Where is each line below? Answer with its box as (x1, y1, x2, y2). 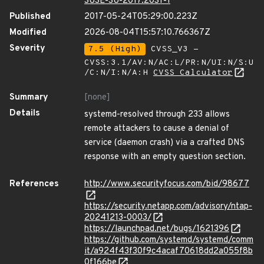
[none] (84, 92, 110, 103)
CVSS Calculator (153, 68, 233, 78)
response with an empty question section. (84, 151, 246, 163)
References (9, 179, 59, 190)
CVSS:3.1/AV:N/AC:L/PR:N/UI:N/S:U (84, 58, 254, 68)
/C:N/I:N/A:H (84, 68, 153, 78)
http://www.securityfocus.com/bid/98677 (84, 179, 249, 190)
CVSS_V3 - (146, 44, 199, 54)
